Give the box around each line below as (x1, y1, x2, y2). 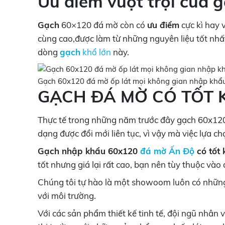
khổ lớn (80, 46, 111, 57)
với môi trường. (37, 190, 96, 201)
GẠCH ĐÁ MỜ (37, 86, 152, 107)
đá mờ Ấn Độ (140, 146, 194, 157)
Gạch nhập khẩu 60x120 (37, 146, 140, 157)
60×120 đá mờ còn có (59, 19, 147, 30)
